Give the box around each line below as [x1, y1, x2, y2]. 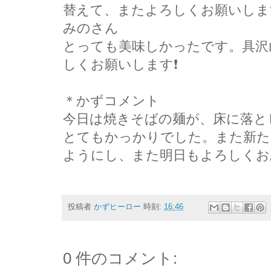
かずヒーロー [94, 203, 141, 212]
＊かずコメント [63, 93, 160, 108]
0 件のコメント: [63, 249, 177, 267]
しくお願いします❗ [63, 56, 178, 72]
